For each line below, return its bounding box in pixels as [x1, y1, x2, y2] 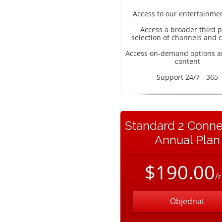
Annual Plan [155, 133, 220, 147]
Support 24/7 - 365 [157, 72, 218, 82]
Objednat [170, 196, 205, 207]
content [174, 56, 200, 66]
